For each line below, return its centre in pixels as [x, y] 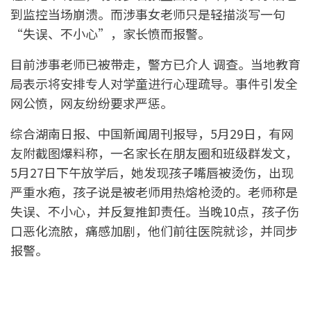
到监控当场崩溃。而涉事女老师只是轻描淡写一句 [148, 14]
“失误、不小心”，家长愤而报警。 [110, 33]
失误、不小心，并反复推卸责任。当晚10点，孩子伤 [155, 211]
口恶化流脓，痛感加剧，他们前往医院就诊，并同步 [154, 230]
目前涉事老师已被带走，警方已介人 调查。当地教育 [155, 64]
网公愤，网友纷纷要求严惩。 [92, 102]
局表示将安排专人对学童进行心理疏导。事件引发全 [154, 83]
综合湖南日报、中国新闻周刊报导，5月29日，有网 [152, 133]
